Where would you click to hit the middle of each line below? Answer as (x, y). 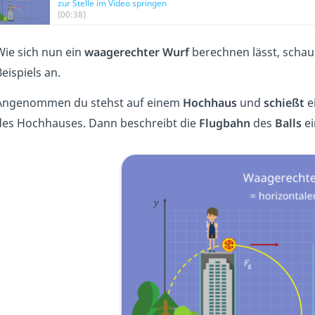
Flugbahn (224, 123)
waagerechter (122, 52)
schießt (284, 103)
